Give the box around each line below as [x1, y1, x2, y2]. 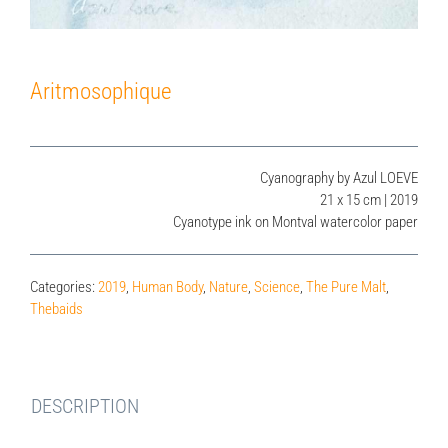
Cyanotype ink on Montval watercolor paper [173, 213, 418, 231]
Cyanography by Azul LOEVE [260, 169, 418, 187]
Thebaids [30, 300, 83, 318]
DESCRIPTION [31, 394, 139, 418]
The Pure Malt [306, 278, 386, 296]
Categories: [30, 278, 98, 296]
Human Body [132, 278, 203, 296]
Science [254, 278, 300, 296]
